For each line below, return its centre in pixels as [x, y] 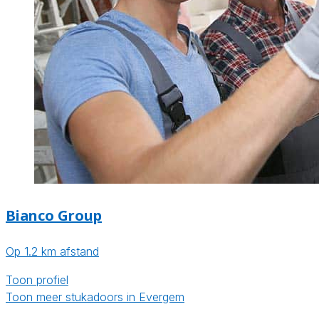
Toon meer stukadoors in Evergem [95, 297]
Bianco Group [54, 215]
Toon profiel [37, 280]
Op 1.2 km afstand [52, 252]
